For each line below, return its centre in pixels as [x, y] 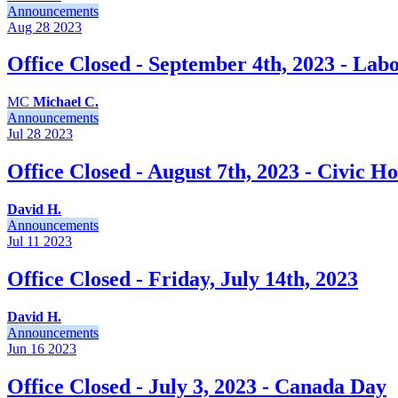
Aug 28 [28, 27]
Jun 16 [26, 348]
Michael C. [66, 102]
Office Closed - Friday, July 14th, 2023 [183, 279]
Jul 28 [24, 134]
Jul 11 [24, 242]
